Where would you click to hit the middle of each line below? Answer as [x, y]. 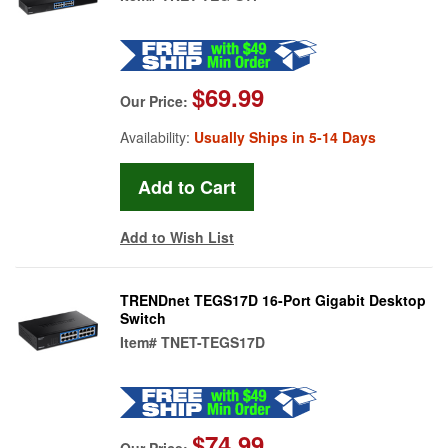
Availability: [157, 136]
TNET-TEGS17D [213, 341]
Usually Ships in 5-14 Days [285, 136]
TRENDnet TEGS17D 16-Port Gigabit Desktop [273, 299]
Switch [143, 317]
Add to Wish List [177, 236]
